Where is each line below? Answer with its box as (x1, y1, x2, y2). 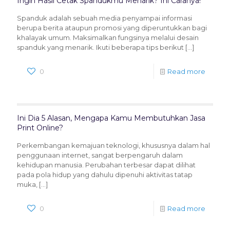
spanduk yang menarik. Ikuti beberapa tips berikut (17, 43, 184, 51)
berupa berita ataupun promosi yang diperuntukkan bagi (17, 24, 207, 32)
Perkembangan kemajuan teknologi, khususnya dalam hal (17, 141, 210, 149)
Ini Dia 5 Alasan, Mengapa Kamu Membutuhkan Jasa (17, 113, 205, 123)
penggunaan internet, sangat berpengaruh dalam (17, 151, 183, 159)
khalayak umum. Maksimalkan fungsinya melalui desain (17, 33, 199, 42)
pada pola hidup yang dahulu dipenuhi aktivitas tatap (17, 170, 193, 179)
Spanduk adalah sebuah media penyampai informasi (17, 14, 192, 22)
